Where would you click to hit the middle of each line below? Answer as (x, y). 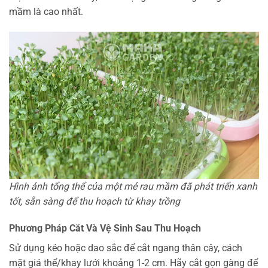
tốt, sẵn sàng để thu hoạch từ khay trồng (95, 201)
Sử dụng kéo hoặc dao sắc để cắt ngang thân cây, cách (126, 248)
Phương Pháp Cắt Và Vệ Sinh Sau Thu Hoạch (105, 229)
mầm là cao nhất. (46, 12)
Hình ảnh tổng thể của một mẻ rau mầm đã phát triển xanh (133, 186)
